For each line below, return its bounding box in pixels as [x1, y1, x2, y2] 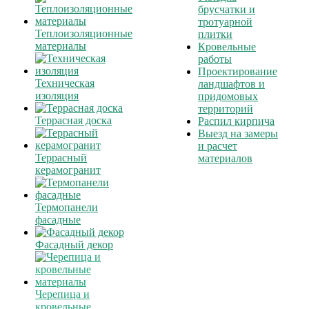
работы [198, 53, 232, 65]
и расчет [198, 140, 237, 152]
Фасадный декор [35, 239, 113, 250]
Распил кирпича [198, 115, 275, 127]
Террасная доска [35, 114, 112, 126]
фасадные [35, 214, 81, 226]
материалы [35, 40, 86, 52]
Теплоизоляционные [35, 28, 132, 39]
